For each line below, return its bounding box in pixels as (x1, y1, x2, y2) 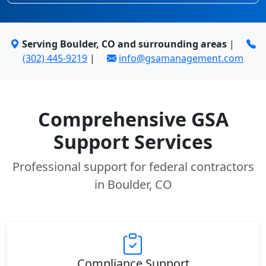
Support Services (53, 129, 213, 154)
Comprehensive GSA (37, 106, 229, 132)
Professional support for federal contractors (12, 159, 254, 175)
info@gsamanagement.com (119, 52, 243, 65)
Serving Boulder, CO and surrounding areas (22, 37, 227, 50)
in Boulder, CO (94, 176, 172, 192)
